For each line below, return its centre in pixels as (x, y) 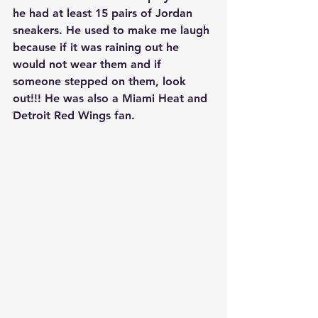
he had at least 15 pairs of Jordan (104, 13)
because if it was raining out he (98, 47)
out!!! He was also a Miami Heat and (112, 98)
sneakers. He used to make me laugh (113, 30)
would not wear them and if (89, 64)
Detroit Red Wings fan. (74, 115)
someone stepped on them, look (101, 81)
